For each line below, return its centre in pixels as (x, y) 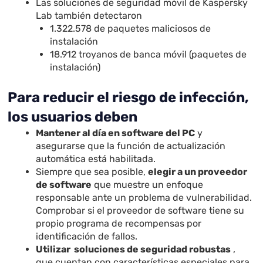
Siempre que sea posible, (92, 172)
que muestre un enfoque (148, 185)
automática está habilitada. (96, 159)
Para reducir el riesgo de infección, (129, 98)
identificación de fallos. (87, 237)
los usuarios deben (73, 117)
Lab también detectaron (89, 16)
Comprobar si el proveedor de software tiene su (140, 211)
